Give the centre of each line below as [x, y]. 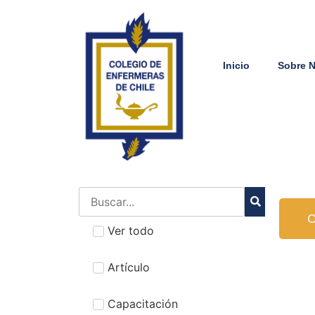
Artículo [129, 267]
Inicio [236, 65]
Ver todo [131, 230]
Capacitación [143, 303]
